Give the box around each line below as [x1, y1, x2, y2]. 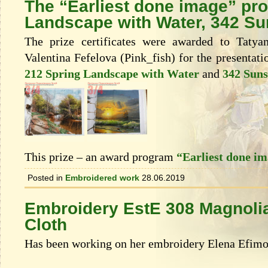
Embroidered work [65, 173, 139, 183]
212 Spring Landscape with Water [25, 67, 199, 81]
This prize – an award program [25, 150, 176, 164]
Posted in [28, 173, 63, 183]
